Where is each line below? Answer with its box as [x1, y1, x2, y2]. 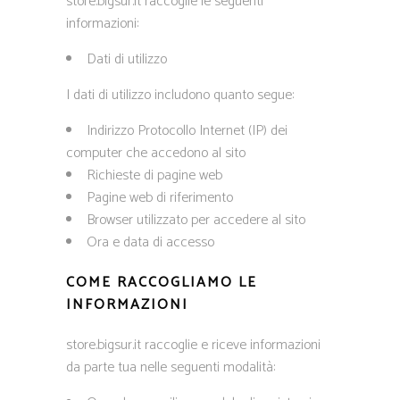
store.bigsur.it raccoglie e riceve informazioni [66, 333, 321, 357]
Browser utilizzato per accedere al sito [87, 208, 305, 232]
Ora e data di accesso [87, 230, 214, 254]
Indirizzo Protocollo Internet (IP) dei [87, 119, 287, 143]
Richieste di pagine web [87, 163, 222, 187]
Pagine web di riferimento [87, 186, 233, 210]
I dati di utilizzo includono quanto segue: [66, 83, 294, 107]
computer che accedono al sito [66, 141, 246, 165]
